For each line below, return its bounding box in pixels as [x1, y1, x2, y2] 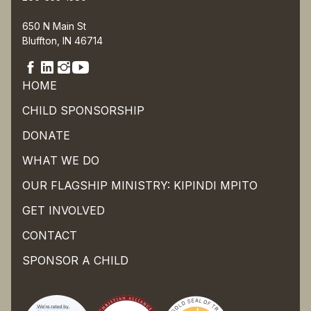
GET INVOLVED [22, 203, 105, 217]
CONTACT [22, 228, 77, 242]
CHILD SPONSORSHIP [22, 103, 144, 117]
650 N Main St [22, 20, 86, 32]
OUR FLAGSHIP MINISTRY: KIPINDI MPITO [22, 178, 258, 192]
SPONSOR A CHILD [22, 253, 128, 267]
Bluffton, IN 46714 [22, 35, 103, 47]
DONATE [22, 128, 70, 142]
